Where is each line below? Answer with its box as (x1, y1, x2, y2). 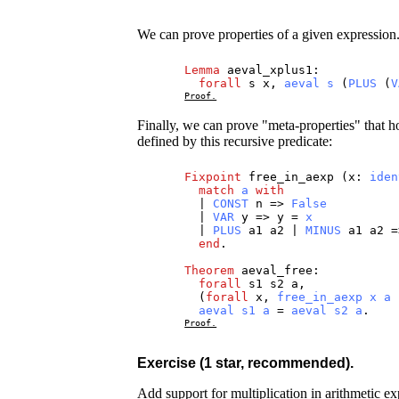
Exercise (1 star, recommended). (137, 354, 354, 370)
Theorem (184, 263, 235, 277)
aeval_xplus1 (227, 63, 313, 77)
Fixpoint (184, 169, 242, 183)
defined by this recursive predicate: (137, 133, 333, 149)
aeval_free (241, 263, 313, 277)
